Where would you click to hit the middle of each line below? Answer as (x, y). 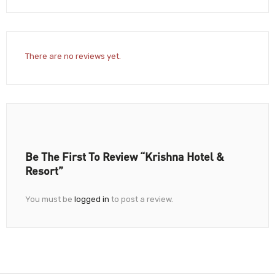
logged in (92, 199)
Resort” (44, 171)
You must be (50, 199)
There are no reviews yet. (73, 56)
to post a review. (141, 199)
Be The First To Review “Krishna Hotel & (125, 157)
